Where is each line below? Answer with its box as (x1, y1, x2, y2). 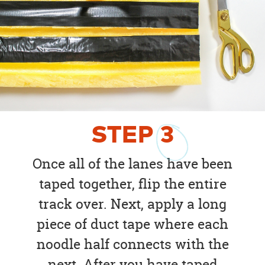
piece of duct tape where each (37, 215, 228, 234)
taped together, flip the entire (38, 174, 227, 193)
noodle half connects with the (36, 235, 229, 254)
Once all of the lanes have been (33, 154, 232, 173)
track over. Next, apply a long (38, 195, 227, 214)
